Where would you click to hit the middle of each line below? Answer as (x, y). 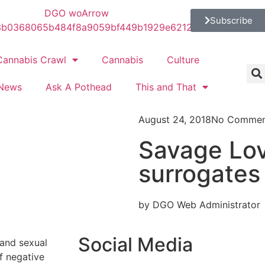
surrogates (199, 174)
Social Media (135, 245)
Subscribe (231, 20)
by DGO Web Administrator (199, 205)
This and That (166, 87)
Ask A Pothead (78, 87)
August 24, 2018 (175, 119)
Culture (183, 60)
